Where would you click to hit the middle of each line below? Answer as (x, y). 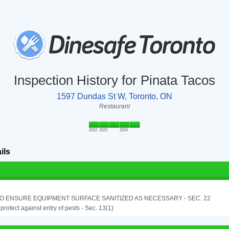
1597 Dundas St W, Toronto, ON (114, 97)
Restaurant (114, 107)
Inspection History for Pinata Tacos (114, 81)
